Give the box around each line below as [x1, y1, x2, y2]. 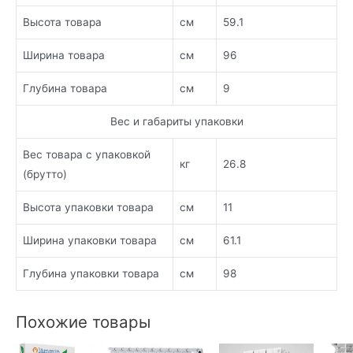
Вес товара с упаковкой [23, 147, 150, 161]
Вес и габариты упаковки [110, 114, 243, 128]
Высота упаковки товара [23, 200, 154, 214]
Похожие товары [16, 312, 150, 332]
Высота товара [23, 15, 102, 28]
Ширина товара [23, 48, 105, 61]
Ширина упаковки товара [23, 233, 157, 247]
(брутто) [23, 167, 67, 180]
